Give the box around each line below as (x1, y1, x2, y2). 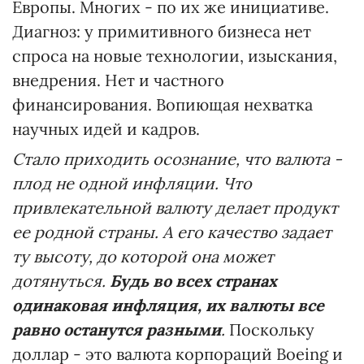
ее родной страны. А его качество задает (12, 222, 331, 242)
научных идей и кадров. (12, 119, 200, 139)
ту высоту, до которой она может (12, 246, 274, 266)
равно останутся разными (12, 319, 221, 340)
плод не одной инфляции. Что (12, 173, 252, 193)
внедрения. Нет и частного (12, 70, 224, 90)
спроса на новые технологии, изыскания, (12, 45, 337, 66)
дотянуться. (12, 271, 110, 291)
